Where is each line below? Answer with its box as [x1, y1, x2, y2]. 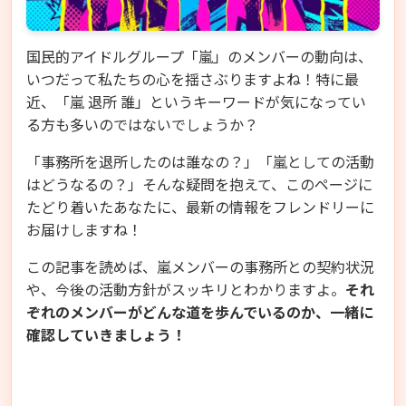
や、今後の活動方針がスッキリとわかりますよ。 [26, 277, 345, 300]
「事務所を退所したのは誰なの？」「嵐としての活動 [26, 150, 374, 172]
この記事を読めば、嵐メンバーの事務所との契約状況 [26, 255, 374, 277]
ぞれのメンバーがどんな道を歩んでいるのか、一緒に [26, 300, 373, 323]
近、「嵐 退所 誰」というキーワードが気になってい [26, 90, 366, 112]
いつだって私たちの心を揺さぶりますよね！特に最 [26, 67, 359, 90]
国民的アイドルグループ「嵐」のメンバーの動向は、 [26, 44, 372, 67]
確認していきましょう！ [26, 323, 186, 345]
